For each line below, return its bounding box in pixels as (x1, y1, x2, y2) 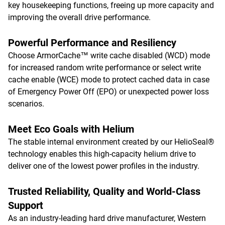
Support (8, 199, 43, 211)
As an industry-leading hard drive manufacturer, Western (8, 213, 206, 223)
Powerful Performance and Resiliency (8, 37, 176, 49)
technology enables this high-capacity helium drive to (8, 149, 196, 159)
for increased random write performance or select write (8, 63, 201, 72)
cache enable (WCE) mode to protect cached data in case (8, 75, 209, 84)
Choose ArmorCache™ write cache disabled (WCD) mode (8, 51, 210, 60)
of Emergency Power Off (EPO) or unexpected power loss (8, 87, 209, 96)
